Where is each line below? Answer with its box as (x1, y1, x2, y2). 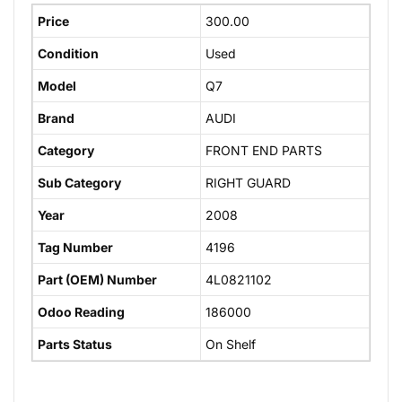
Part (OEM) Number (38, 272, 157, 288)
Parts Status (38, 336, 112, 353)
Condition (38, 46, 99, 62)
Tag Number (38, 240, 113, 256)
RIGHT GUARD (205, 175, 291, 191)
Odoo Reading (38, 304, 125, 320)
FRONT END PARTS (205, 143, 322, 159)
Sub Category (38, 175, 121, 191)
